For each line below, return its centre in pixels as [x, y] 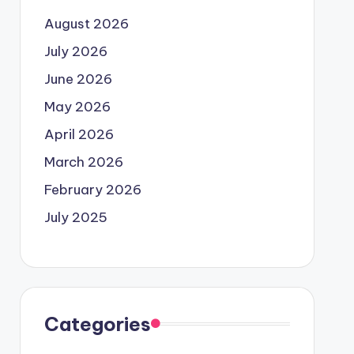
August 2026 [86, 23]
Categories [97, 324]
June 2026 [78, 79]
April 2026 [79, 134]
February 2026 [92, 189]
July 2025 [75, 217]
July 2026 [75, 51]
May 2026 [77, 106]
